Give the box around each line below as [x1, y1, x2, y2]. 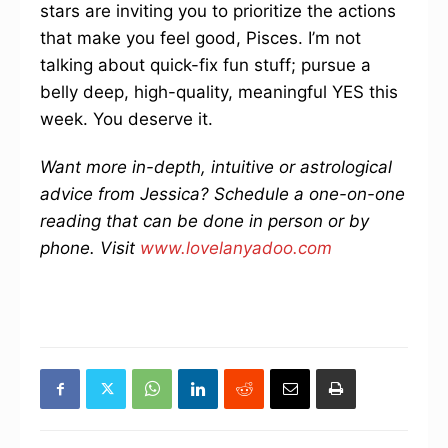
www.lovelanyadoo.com [140, 238, 332, 258]
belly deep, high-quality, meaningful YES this [40, 82, 398, 102]
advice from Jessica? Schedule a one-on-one [40, 184, 405, 204]
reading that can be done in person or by [40, 211, 369, 231]
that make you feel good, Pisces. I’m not [40, 28, 361, 48]
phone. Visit [40, 238, 140, 258]
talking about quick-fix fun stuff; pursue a [40, 55, 371, 75]
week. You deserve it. [40, 109, 213, 129]
